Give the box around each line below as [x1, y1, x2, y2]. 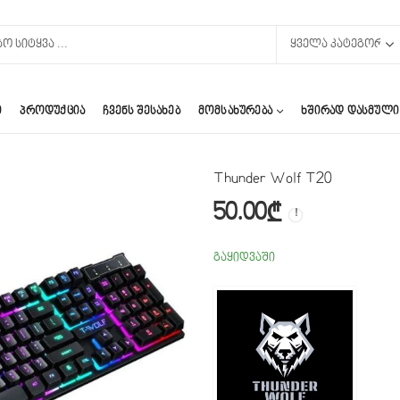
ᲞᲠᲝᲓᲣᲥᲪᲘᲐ [20, 104, 86, 118]
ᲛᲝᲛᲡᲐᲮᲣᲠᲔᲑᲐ [197, 104, 273, 118]
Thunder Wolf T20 [213, 171, 332, 187]
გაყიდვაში [213, 252, 275, 265]
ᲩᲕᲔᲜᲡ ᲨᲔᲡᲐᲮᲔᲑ [103, 104, 180, 118]
